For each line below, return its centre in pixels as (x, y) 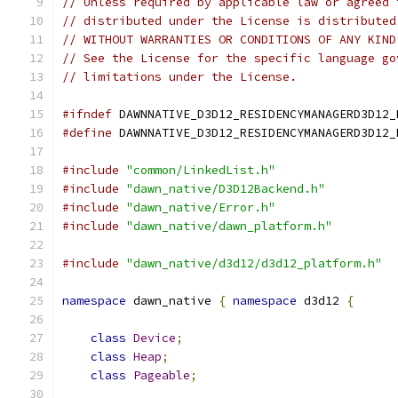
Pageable (162, 375)
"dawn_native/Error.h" (201, 207)
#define (87, 133)
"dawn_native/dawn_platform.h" (229, 226)
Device (155, 338)
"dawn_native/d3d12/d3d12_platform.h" (254, 263)
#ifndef (87, 114)
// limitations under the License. (179, 77)
